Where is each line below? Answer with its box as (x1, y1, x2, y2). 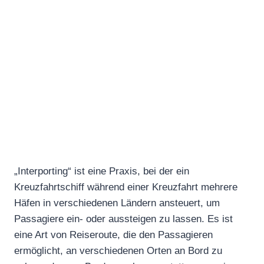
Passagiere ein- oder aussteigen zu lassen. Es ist (14, 213, 233, 225)
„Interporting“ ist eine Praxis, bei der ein (14, 165, 189, 177)
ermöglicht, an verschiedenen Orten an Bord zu (14, 245, 222, 256)
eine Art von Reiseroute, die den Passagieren (14, 229, 213, 240)
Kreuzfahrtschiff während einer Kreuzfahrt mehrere (14, 181, 237, 193)
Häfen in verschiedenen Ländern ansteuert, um (14, 197, 220, 209)
